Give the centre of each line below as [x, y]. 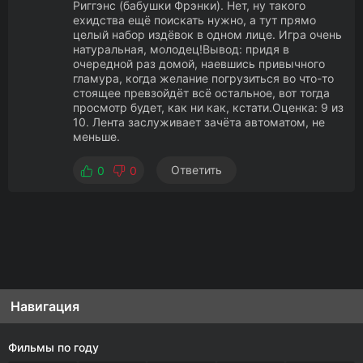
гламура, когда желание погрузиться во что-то [203, 78]
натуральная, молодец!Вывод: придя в [181, 49]
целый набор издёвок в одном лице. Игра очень [207, 34]
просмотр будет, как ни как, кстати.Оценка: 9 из [208, 107]
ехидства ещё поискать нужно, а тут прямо [194, 20]
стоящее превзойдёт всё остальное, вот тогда [201, 93]
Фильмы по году [53, 347]
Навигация [45, 306]
